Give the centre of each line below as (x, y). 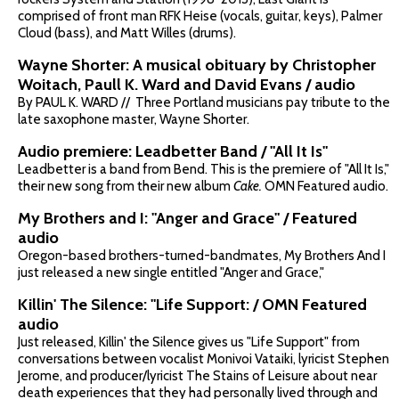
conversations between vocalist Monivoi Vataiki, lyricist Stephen (204, 359)
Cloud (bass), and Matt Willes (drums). (128, 33)
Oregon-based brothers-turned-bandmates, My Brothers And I (202, 256)
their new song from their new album (126, 187)
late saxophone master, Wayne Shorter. (134, 120)
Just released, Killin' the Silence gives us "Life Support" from (189, 342)
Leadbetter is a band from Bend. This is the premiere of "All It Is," (204, 170)
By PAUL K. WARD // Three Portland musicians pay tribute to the (204, 103)
